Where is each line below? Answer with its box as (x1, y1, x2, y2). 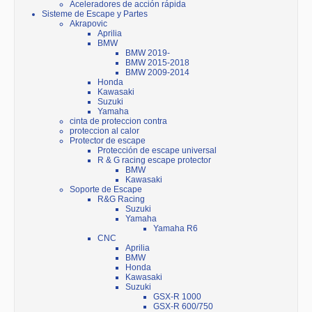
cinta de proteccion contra (70, 116, 167, 127)
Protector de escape (70, 136, 146, 146)
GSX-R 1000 (153, 292, 201, 302)
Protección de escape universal (97, 146, 217, 156)
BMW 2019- (125, 48, 170, 58)
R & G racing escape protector (97, 155, 211, 166)
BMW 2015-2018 (125, 58, 189, 68)
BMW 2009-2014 (125, 68, 189, 78)
